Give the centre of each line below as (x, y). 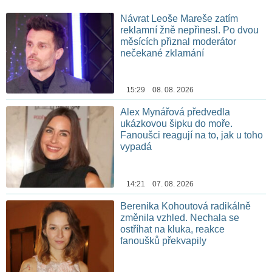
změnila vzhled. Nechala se (180, 218)
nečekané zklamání (162, 53)
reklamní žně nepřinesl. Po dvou (190, 30)
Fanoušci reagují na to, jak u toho (192, 135)
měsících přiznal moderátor (178, 41)
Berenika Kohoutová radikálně (186, 206)
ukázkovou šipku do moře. (177, 124)
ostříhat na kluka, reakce (173, 229)
